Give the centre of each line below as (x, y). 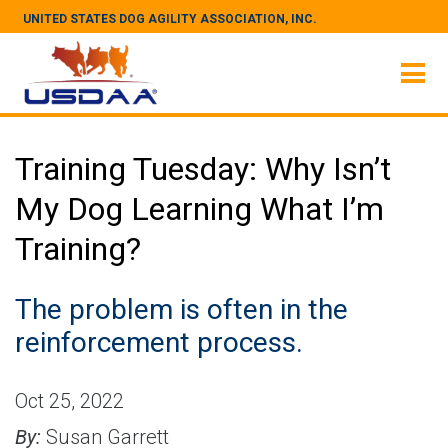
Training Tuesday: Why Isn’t (203, 169)
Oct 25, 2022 (69, 401)
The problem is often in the (181, 309)
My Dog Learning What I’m (199, 209)
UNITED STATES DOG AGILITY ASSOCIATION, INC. (170, 19)
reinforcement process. (159, 342)
